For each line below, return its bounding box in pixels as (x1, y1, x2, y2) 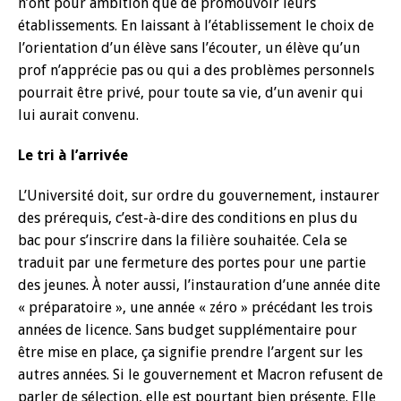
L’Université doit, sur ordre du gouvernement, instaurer (18, 187, 380, 204)
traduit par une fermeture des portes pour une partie (18, 254, 366, 271)
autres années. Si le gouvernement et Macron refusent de (18, 366, 383, 383)
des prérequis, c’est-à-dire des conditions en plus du (18, 209, 358, 226)
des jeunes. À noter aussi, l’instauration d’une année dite (18, 277, 380, 294)
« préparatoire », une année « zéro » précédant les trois (18, 299, 372, 316)
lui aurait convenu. (18, 107, 139, 124)
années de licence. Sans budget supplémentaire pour (18, 321, 357, 338)
